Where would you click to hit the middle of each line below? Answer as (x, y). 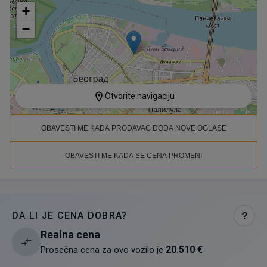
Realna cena (70, 235)
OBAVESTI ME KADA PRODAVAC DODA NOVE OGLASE (133, 128)
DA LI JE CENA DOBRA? (70, 215)
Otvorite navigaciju (139, 96)
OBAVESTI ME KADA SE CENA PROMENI (133, 156)
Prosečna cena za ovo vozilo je (102, 250)
